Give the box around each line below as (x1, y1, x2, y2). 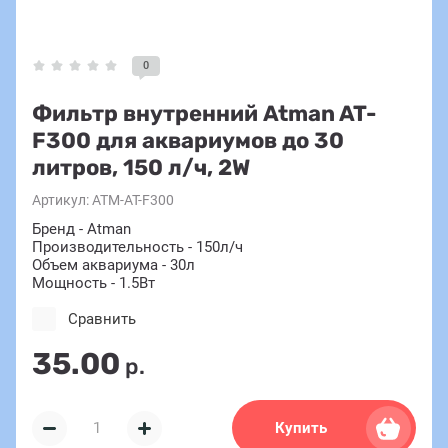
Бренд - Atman (32, 220, 131, 238)
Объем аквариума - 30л (32, 256, 195, 274)
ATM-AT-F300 (89, 192, 174, 208)
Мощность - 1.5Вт (32, 274, 155, 292)
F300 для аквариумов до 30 (32, 127, 344, 154)
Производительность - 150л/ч (32, 238, 243, 256)
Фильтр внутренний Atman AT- (32, 100, 377, 127)
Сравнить (68, 310, 136, 328)
